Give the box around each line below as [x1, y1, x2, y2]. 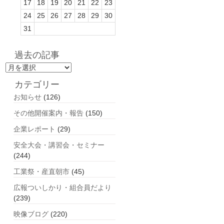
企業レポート [13, 125, 55, 133]
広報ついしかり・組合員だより [13, 183, 111, 191]
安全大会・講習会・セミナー [13, 141, 104, 149]
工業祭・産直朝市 [13, 167, 69, 175]
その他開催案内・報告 [13, 109, 83, 117]
